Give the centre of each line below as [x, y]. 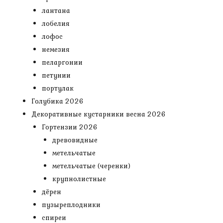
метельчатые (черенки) [91, 166]
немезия [56, 49]
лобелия [56, 23]
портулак [58, 88]
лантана [56, 10]
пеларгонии [62, 62]
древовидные [75, 140]
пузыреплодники [71, 205]
